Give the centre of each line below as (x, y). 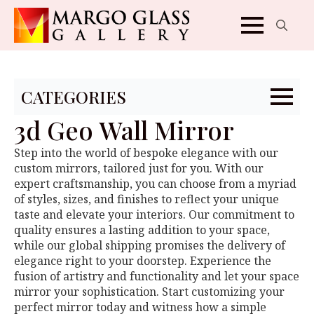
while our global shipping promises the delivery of (150, 245)
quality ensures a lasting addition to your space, (142, 230)
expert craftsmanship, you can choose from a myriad (155, 184)
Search (281, 50)
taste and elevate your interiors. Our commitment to (154, 214)
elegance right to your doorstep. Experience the (143, 261)
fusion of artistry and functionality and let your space (157, 276)
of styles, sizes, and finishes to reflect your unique (146, 199)
